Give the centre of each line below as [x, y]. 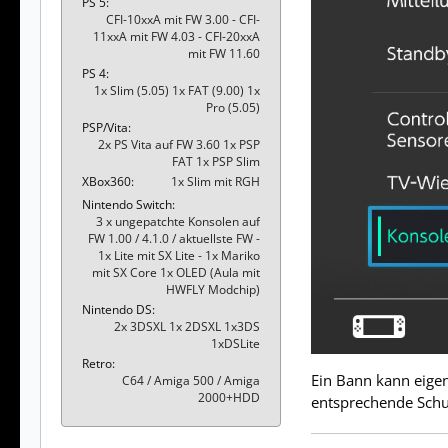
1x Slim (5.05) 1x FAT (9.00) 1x [177, 90]
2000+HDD [229, 397]
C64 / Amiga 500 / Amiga [191, 380]
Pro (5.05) [233, 107]
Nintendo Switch [127, 204]
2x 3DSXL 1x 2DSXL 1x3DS [187, 326]
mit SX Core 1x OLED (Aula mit [176, 272]
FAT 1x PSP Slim [216, 161]
